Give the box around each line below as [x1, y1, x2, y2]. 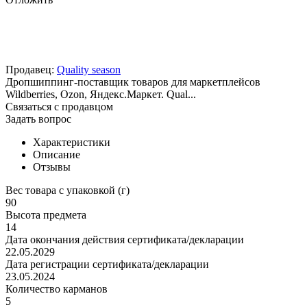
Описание [33, 149, 80, 161]
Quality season [57, 64, 121, 76]
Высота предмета [5, 209, 86, 221]
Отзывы [33, 161, 71, 173]
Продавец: [5, 64, 54, 76]
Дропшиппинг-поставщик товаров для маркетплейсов [5, 76, 260, 88]
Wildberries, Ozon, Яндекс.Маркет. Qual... [5, 88, 196, 101]
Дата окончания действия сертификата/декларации [5, 234, 244, 246]
